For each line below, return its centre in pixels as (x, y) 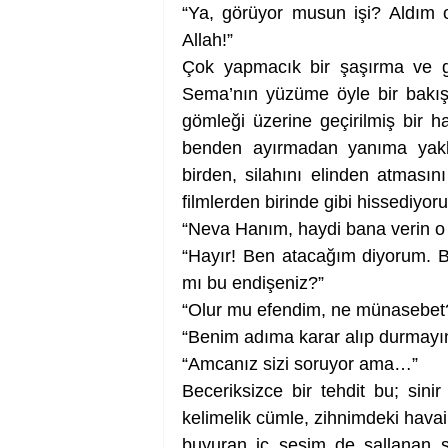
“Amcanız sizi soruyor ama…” (300, 364)
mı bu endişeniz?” (253, 283)
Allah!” (207, 40)
